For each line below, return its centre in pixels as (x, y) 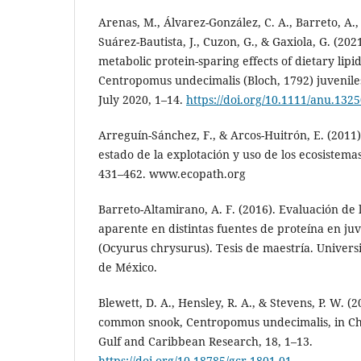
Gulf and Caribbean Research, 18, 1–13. (205, 341)
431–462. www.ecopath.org (172, 173)
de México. (128, 267)
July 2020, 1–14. (142, 99)
